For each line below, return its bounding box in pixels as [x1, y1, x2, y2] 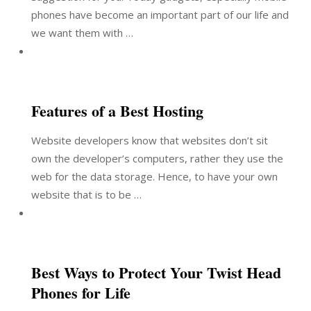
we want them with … [31, 26, 133, 40]
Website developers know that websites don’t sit [31, 133, 268, 147]
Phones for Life [31, 281, 131, 304]
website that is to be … [31, 187, 142, 201]
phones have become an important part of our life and [31, 8, 289, 22]
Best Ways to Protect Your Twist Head [31, 261, 281, 284]
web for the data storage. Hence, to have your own [31, 169, 278, 183]
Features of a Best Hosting [31, 99, 203, 122]
